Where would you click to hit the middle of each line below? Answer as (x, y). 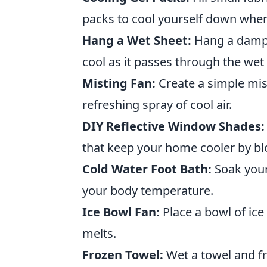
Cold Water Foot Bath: (147, 169)
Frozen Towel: (123, 255)
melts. (99, 233)
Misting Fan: (119, 83)
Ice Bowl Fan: (121, 212)
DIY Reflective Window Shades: (173, 126)
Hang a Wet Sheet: (137, 40)
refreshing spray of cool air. (157, 105)
